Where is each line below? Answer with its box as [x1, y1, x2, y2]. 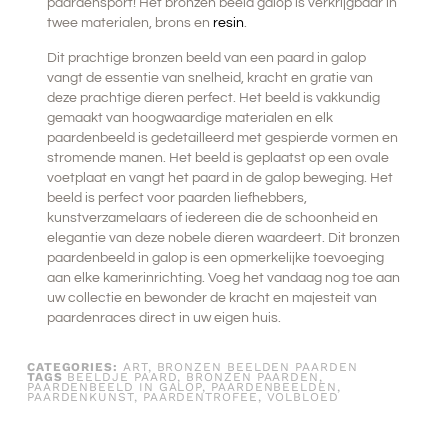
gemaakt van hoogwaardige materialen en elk [46, 110, 333, 125]
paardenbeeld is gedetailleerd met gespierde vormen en [46, 130, 398, 145]
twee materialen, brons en [46, 16, 213, 31]
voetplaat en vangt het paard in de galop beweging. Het [46, 170, 393, 185]
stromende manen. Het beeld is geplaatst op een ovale [46, 150, 389, 165]
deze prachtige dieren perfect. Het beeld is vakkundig [46, 90, 380, 105]
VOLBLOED [266, 390, 339, 405]
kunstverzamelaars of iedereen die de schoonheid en [46, 210, 378, 225]
